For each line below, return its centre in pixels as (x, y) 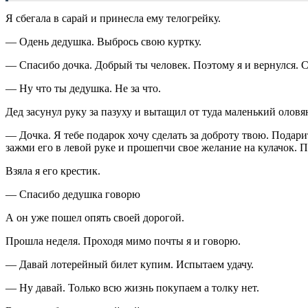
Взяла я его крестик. (53, 170)
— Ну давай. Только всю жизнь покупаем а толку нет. (132, 287)
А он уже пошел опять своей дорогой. (95, 217)
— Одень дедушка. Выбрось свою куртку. (103, 41)
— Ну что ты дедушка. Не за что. (83, 88)
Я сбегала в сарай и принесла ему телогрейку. (113, 18)
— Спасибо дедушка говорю (73, 194)
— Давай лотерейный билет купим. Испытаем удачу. (130, 264)
